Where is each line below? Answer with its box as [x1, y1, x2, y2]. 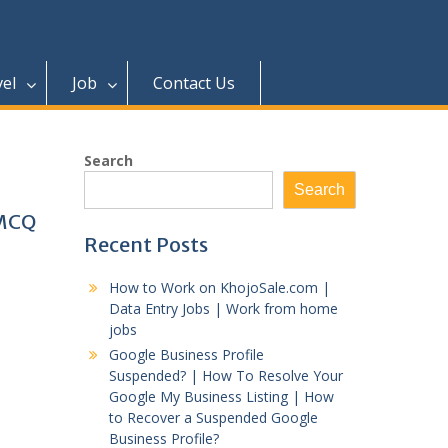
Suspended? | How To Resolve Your [108, 366, 343, 386]
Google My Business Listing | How [108, 387, 334, 407]
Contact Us [153, 72, 235, 95]
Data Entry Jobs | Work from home [108, 299, 338, 319]
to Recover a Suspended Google [108, 408, 318, 428]
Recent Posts [83, 232, 208, 258]
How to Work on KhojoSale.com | [108, 278, 330, 298]
